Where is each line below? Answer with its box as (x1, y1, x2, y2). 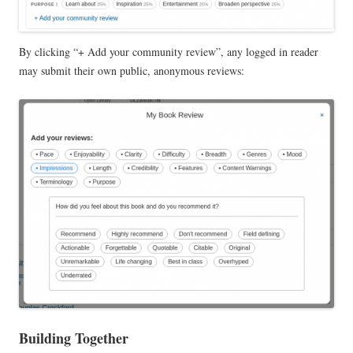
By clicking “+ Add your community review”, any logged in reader (19, 43, 318, 59)
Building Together (19, 328, 128, 349)
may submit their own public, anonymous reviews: (19, 62, 244, 78)
